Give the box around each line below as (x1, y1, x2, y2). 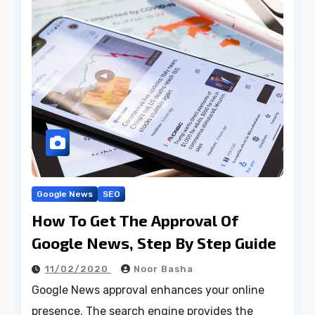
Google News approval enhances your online (32, 283, 264, 297)
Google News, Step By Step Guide (32, 233, 276, 252)
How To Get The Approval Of (32, 211, 238, 230)
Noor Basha (134, 264, 193, 275)
